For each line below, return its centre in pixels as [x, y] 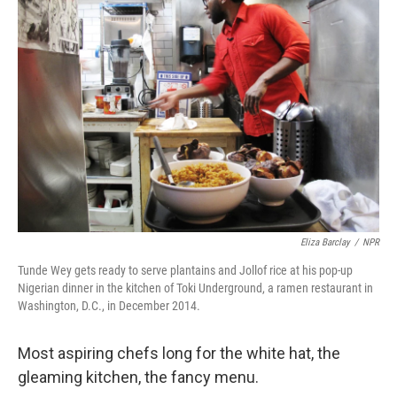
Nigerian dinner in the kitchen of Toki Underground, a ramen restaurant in [195, 288]
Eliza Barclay [325, 242]
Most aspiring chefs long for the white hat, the [179, 353]
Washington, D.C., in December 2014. [109, 306]
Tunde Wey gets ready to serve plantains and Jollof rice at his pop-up [185, 270]
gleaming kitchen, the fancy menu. [138, 377]
